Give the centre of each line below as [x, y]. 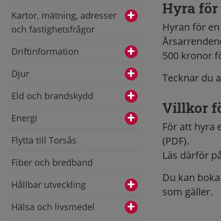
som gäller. [187, 192]
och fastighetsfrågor [53, 29]
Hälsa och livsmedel [53, 206]
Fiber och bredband [52, 162]
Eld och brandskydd [52, 95]
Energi [24, 118]
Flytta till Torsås [44, 140]
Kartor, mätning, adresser [64, 15]
